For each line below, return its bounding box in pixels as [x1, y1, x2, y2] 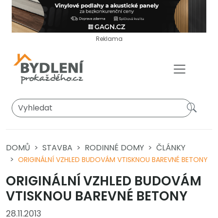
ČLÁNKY [156, 142, 185, 153]
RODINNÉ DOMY [85, 142, 144, 153]
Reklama [95, 34, 123, 43]
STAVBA [42, 142, 73, 153]
